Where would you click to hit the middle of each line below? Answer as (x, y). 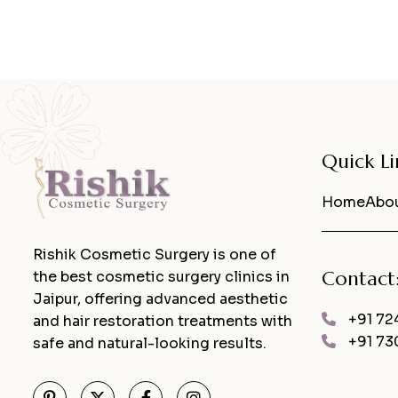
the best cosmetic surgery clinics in (161, 277)
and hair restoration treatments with (163, 322)
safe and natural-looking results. (150, 344)
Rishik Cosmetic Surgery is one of (155, 255)
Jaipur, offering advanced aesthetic (160, 299)
